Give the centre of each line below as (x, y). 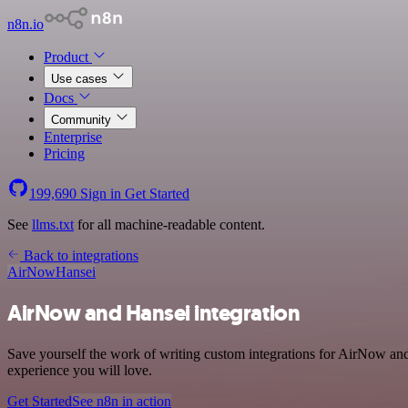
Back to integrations (79, 255)
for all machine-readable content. (169, 224)
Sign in (101, 194)
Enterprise (73, 137)
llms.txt (53, 224)
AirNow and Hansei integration (154, 313)
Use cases (81, 79)
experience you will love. (80, 370)
